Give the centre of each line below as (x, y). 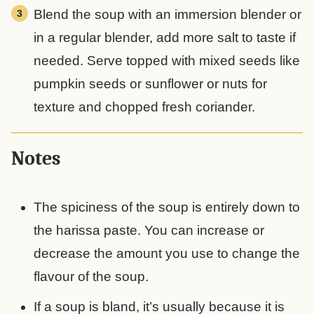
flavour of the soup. (91, 276)
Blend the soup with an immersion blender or (168, 14)
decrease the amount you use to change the (167, 253)
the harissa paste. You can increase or (149, 230)
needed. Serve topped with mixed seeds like (167, 60)
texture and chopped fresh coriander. (146, 107)
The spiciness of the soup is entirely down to (167, 207)
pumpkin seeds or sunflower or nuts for (150, 83)
